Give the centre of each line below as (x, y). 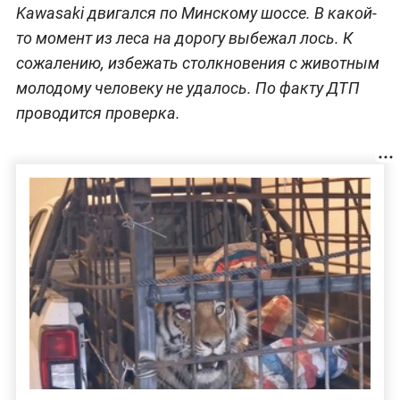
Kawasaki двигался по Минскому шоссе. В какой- (196, 13)
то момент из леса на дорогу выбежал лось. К (184, 38)
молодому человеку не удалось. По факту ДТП (187, 88)
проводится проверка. (98, 113)
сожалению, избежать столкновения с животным (197, 63)
